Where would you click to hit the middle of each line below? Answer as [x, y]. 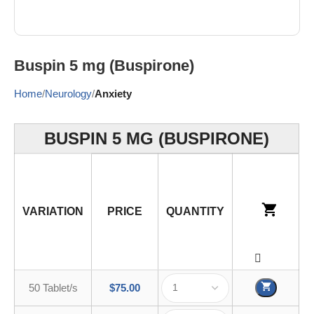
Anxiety [113, 93]
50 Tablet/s [53, 287]
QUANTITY [196, 211]
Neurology [68, 93]
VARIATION [53, 211]
